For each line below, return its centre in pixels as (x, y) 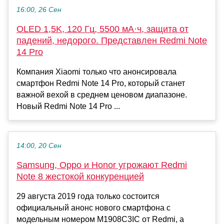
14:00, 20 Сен (39, 146)
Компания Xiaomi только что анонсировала (96, 72)
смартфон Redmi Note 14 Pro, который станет (101, 83)
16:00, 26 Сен (39, 10)
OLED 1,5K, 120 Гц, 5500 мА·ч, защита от (102, 29)
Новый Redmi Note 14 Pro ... (68, 106)
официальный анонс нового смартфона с (93, 208)
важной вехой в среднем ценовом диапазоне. (102, 95)
